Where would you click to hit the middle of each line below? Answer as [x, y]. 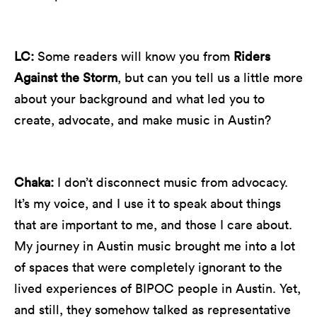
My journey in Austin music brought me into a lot [155, 246]
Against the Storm [66, 77]
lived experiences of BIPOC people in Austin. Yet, [157, 288]
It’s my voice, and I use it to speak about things [148, 203]
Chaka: [36, 182]
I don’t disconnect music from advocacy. [173, 182]
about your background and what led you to [139, 98]
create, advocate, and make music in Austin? [143, 120]
